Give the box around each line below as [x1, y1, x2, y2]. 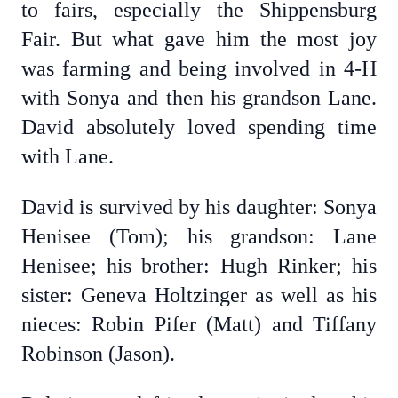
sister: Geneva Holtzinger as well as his [21, 283, 377, 306]
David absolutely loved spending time [21, 115, 377, 139]
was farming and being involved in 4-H [21, 57, 377, 80]
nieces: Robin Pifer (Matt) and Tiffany [21, 313, 377, 336]
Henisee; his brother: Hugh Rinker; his [21, 254, 377, 277]
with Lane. [21, 145, 114, 168]
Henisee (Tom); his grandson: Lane [21, 225, 377, 248]
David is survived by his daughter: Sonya [21, 195, 377, 219]
